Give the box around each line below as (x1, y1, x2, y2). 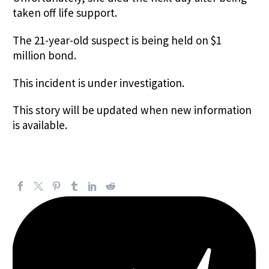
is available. (13, 118, 70, 133)
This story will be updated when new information (13, 103, 252, 118)
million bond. (13, 47, 76, 62)
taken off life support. (13, 5, 117, 20)
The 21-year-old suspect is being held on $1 (13, 32, 222, 47)
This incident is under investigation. (13, 75, 184, 90)
